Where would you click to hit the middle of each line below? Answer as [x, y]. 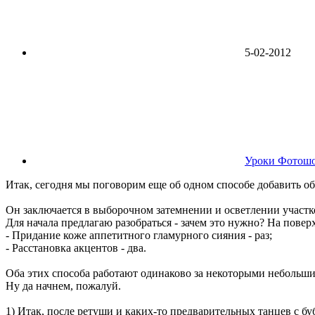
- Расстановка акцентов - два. [76, 248]
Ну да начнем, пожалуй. [63, 286]
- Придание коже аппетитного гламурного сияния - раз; [139, 236]
